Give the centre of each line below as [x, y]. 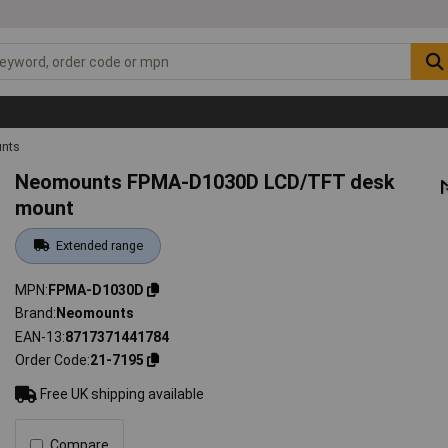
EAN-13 [39, 336]
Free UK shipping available [121, 394]
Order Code [51, 360]
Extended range [99, 245]
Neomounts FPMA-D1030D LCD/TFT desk [205, 181]
